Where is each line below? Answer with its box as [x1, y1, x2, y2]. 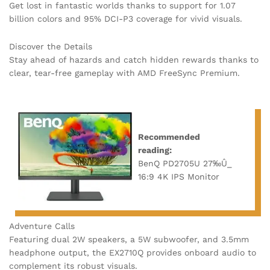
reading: [138, 145, 172, 155]
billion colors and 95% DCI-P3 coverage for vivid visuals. [9, 14, 242, 24]
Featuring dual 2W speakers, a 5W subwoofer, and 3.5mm [9, 234, 249, 244]
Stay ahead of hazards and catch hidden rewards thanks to [9, 54, 259, 64]
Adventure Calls [9, 221, 75, 231]
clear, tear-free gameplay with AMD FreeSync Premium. [9, 67, 240, 78]
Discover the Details [9, 41, 92, 51]
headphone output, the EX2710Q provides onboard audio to [9, 247, 256, 257]
